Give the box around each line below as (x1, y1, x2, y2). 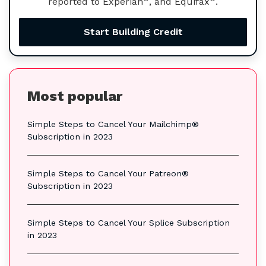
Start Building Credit (83, 26, 183, 37)
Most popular (27, 87, 122, 104)
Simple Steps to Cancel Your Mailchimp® (27, 119, 199, 129)
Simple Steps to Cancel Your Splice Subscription (27, 217, 230, 227)
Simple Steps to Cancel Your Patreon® (27, 168, 189, 178)
